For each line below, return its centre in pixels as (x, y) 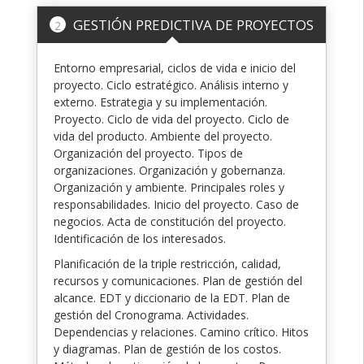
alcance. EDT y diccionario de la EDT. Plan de (172, 297)
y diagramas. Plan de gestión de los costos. (167, 349)
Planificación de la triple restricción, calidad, (167, 263)
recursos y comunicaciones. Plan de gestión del (178, 280)
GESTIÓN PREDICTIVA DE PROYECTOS (192, 24)
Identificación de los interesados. (140, 238)
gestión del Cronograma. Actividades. (151, 314)
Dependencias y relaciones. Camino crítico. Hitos (181, 331)
